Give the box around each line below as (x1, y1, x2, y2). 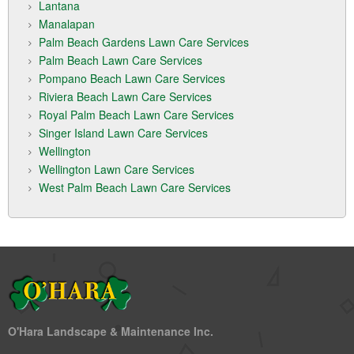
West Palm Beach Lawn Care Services (39, 179, 231, 196)
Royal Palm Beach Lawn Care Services (39, 107, 234, 123)
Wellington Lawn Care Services (39, 161, 194, 178)
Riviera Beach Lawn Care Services (39, 88, 212, 105)
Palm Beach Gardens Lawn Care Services (39, 34, 249, 51)
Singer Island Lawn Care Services (39, 125, 208, 141)
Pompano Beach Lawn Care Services (39, 70, 225, 87)
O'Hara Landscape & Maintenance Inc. (8, 323, 213, 340)
